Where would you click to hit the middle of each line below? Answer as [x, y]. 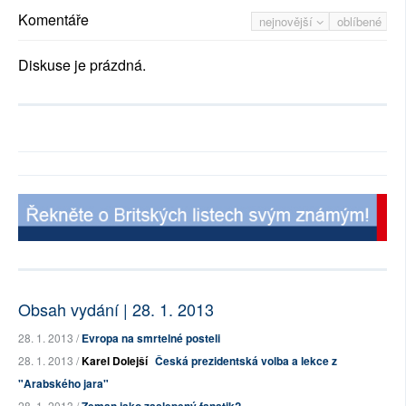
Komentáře [53, 20]
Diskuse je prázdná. [82, 65]
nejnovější [288, 22]
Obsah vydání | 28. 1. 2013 [116, 309]
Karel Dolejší [115, 361]
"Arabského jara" [63, 384]
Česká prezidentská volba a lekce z [246, 361]
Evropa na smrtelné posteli [151, 338]
